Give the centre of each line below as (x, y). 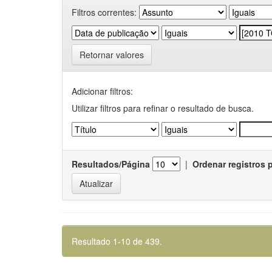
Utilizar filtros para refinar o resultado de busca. (163, 108)
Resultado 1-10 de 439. (117, 241)
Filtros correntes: (104, 12)
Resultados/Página (111, 164)
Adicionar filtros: (102, 91)
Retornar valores (112, 55)
